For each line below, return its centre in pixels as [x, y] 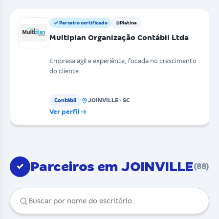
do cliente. [65, 71]
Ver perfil [65, 112]
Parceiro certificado [83, 23]
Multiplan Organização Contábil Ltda [119, 37]
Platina [128, 23]
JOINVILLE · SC [109, 100]
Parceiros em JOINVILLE [112, 167]
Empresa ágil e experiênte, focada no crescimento [123, 61]
